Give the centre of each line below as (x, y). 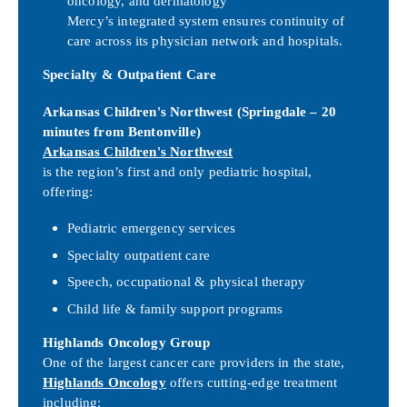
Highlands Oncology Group (126, 342)
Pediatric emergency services (152, 227)
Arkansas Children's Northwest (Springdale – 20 (190, 111)
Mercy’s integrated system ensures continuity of (206, 20)
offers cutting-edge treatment (252, 382)
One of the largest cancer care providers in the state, (194, 362)
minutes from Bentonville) (122, 131)
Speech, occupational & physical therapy (186, 282)
